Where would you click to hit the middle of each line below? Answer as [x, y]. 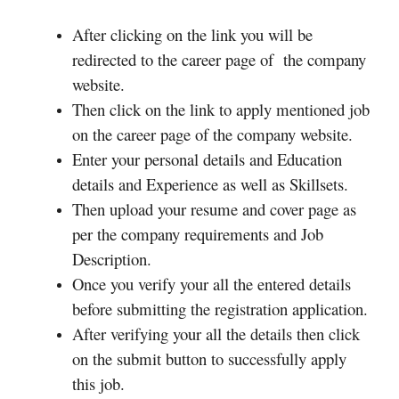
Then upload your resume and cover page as [214, 208]
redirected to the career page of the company [219, 59]
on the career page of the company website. [212, 134]
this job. [98, 383]
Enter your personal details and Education [207, 159]
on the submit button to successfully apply [209, 358]
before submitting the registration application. [220, 308]
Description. [112, 258]
